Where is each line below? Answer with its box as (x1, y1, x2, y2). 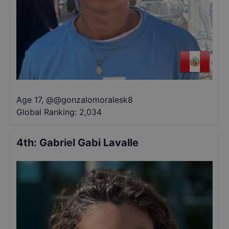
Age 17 (16, 95, 41, 105)
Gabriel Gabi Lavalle (39, 136, 139, 149)
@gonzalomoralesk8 (54, 95, 133, 105)
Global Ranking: (16, 107, 77, 117)
